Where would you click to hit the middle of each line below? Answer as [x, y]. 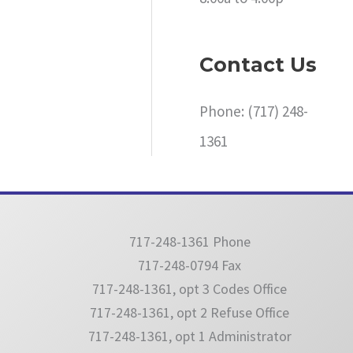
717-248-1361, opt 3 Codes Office [190, 288]
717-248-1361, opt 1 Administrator [190, 336]
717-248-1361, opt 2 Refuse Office [190, 312]
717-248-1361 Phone [190, 241]
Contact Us [258, 64]
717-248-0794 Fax [190, 265]
